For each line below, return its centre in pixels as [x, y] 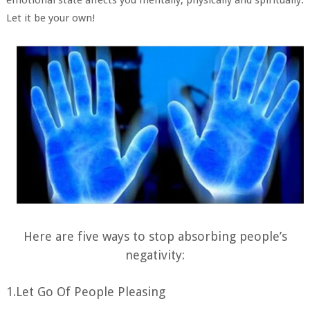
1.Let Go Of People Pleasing [85, 291]
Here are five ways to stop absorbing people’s [155, 236]
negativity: [155, 255]
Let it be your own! [50, 18]
